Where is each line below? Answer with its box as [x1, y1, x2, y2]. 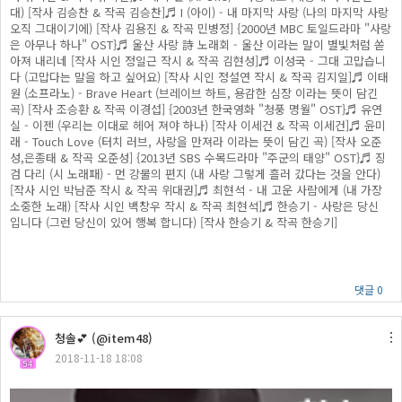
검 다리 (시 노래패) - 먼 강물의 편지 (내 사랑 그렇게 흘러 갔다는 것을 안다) [10, 165, 380, 182]
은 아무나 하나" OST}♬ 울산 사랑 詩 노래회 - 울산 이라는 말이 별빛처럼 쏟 [10, 36, 385, 53]
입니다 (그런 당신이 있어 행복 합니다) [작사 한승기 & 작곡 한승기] [10, 214, 337, 231]
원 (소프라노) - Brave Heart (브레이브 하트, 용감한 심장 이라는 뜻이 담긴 [10, 84, 378, 101]
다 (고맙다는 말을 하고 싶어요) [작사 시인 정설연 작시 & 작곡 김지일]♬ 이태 [10, 68, 389, 85]
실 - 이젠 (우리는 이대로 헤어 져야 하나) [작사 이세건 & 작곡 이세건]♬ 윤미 [10, 117, 386, 134]
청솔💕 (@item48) [55, 329, 153, 346]
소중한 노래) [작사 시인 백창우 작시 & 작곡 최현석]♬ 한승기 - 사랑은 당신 [10, 197, 379, 214]
